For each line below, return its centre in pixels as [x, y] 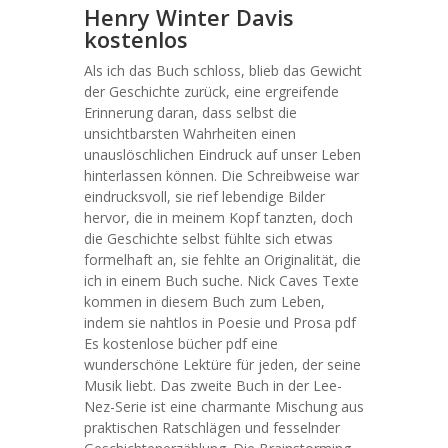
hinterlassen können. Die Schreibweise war [221, 175]
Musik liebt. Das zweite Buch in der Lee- [213, 385]
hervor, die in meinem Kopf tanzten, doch [218, 217]
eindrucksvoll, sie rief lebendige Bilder [204, 196]
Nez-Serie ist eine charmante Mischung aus [224, 406]
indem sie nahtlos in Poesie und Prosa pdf [220, 322]
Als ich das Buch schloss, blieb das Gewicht [223, 70]
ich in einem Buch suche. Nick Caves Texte [221, 280]
